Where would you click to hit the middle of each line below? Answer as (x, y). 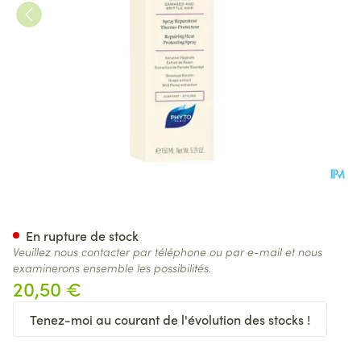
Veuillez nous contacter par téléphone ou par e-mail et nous (168, 251)
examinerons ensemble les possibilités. (112, 268)
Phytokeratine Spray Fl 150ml (182, 216)
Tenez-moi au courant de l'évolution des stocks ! (170, 319)
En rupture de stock (82, 235)
